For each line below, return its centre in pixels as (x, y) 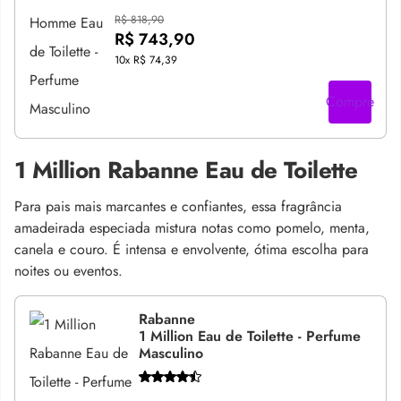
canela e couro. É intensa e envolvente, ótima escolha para (192, 249)
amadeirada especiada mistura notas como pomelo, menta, (192, 227)
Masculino (171, 353)
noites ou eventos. (68, 270)
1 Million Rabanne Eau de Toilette (186, 170)
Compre (350, 101)
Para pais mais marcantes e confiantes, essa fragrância (178, 206)
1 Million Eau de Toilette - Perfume (250, 336)
